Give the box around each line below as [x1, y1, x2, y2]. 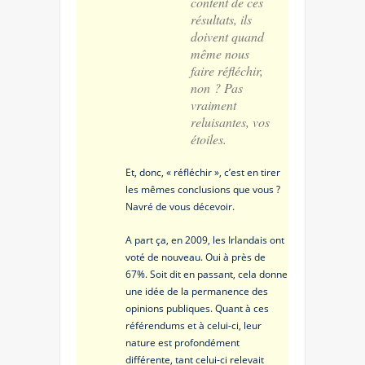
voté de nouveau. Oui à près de [125, 249, 266, 264]
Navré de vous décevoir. [125, 199, 235, 213]
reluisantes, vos [191, 112, 270, 130]
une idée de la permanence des [125, 284, 268, 298]
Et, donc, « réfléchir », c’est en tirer [125, 165, 280, 179]
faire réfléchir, [191, 61, 263, 79]
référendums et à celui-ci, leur [125, 318, 262, 332]
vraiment [191, 95, 236, 113]
